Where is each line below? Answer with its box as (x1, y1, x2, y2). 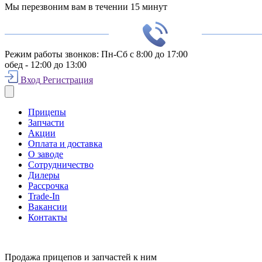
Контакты (28, 212, 67, 222)
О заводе (28, 149, 63, 159)
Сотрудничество (28, 160, 94, 170)
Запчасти (28, 118, 64, 127)
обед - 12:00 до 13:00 (5, 60, 87, 70)
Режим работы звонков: (5, 49, 99, 59)
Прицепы (28, 107, 66, 117)
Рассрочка (28, 181, 68, 191)
